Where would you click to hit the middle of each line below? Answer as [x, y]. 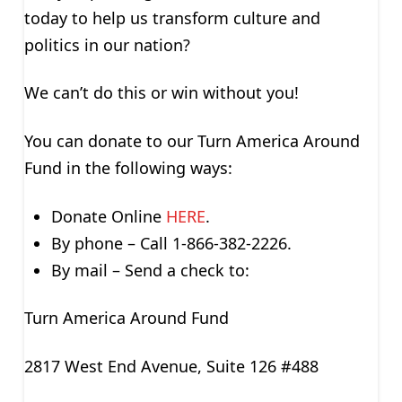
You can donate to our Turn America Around [192, 140]
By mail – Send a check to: [150, 270]
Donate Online [108, 216]
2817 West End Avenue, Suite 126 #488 [171, 366]
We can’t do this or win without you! [161, 93]
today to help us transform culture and [172, 17]
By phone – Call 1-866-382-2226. [171, 243]
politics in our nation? [107, 44]
